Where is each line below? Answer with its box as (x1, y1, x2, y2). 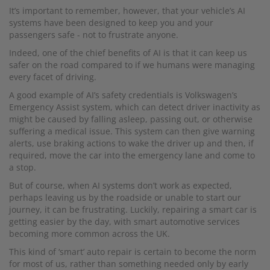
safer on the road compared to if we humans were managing (9, 58, 255, 71)
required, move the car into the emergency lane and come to (9, 149, 255, 161)
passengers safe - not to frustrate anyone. (9, 28, 178, 40)
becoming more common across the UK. (9, 227, 170, 239)
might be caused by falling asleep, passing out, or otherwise (9, 113, 253, 125)
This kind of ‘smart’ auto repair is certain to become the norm (9, 245, 256, 257)
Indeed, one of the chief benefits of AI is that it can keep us (9, 46, 247, 58)
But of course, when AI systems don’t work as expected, (9, 179, 232, 191)
